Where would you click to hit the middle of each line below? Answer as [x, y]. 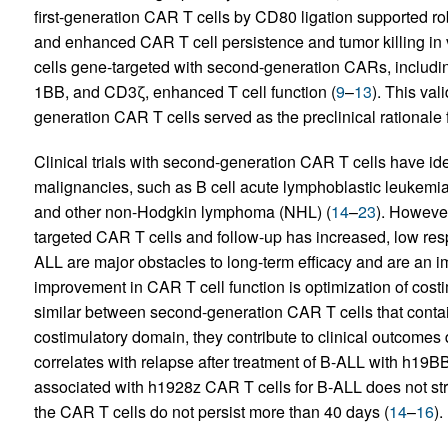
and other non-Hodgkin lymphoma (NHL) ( [182, 211]
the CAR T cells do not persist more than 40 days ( [211, 411]
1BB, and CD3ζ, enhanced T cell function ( [184, 91]
